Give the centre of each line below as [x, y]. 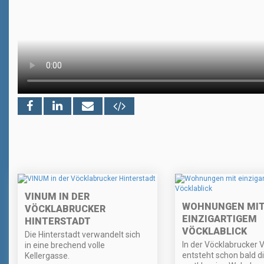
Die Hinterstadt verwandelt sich [82, 235]
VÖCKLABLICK [214, 232]
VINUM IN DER [57, 197]
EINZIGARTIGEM [219, 219]
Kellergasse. [47, 256]
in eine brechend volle [65, 245]
